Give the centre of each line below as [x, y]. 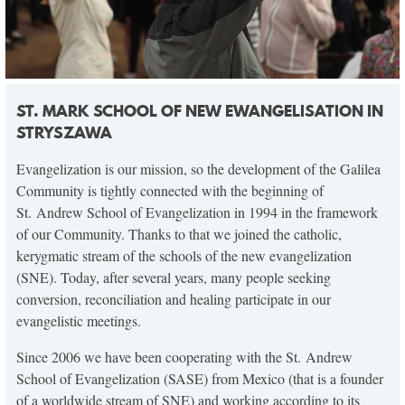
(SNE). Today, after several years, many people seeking [174, 277]
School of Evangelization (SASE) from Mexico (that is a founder [200, 378]
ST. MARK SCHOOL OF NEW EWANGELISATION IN [200, 110]
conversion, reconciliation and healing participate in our [174, 298]
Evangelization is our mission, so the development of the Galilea [198, 168]
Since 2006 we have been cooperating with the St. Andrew [184, 356]
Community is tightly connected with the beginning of [172, 190]
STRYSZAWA [64, 132]
